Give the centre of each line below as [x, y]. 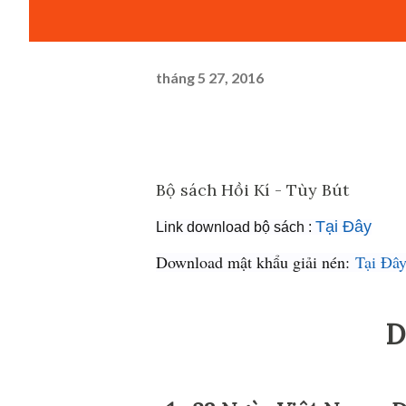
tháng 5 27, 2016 [210, 77]
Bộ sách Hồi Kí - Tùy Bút [252, 190]
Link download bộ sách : [236, 227]
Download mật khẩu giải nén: [256, 262]
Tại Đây [343, 227]
